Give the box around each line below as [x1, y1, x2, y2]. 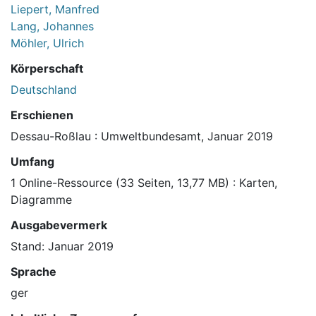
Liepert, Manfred [11, 2, 99, 17]
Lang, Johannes [11, 19, 94, 34]
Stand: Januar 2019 [11, 239, 114, 254]
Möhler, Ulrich [11, 36, 84, 51]
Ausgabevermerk [11, 218, 107, 233]
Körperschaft [11, 61, 83, 76]
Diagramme [11, 193, 72, 207]
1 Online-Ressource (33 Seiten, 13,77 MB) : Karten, [11, 176, 277, 190]
